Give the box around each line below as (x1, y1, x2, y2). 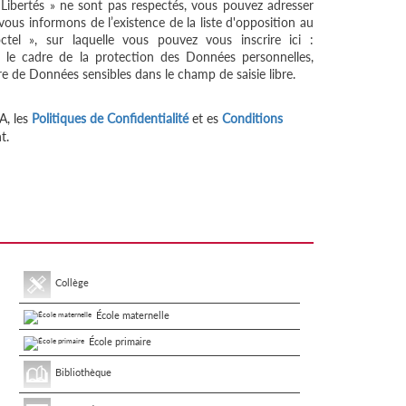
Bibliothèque (54, 365, 111, 378)
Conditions (222, 111, 283, 126)
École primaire (88, 334, 151, 347)
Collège (54, 276, 89, 289)
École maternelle (95, 309, 169, 321)
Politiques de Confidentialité (32, 111, 188, 126)
